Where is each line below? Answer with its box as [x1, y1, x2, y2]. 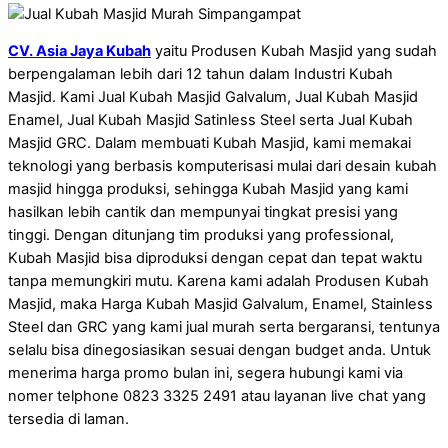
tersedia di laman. [8, 410, 129, 429]
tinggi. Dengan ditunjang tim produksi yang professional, [8, 226, 394, 245]
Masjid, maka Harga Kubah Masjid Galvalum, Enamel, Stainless [8, 295, 433, 314]
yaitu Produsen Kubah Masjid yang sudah [151, 42, 437, 61]
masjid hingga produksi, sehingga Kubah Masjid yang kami [8, 180, 408, 199]
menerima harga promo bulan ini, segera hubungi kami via [8, 364, 403, 383]
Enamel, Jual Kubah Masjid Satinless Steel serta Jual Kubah [8, 111, 413, 130]
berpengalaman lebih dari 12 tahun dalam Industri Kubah [8, 65, 393, 84]
